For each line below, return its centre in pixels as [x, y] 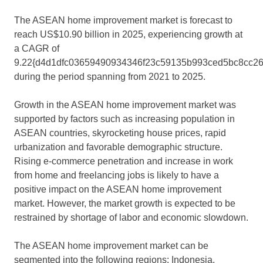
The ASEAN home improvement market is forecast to [123, 21]
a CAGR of [37, 49]
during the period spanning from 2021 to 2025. [110, 77]
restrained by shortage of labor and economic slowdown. [131, 218]
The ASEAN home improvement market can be [111, 246]
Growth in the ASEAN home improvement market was [125, 105]
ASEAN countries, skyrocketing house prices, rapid [120, 133]
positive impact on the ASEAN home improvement [118, 190]
